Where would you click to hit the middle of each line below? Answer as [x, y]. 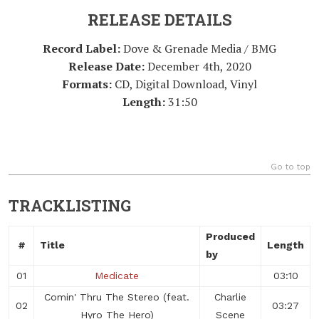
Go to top [291, 167]
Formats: [87, 84]
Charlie [230, 297]
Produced [230, 236]
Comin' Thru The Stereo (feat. [117, 297]
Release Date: [108, 66]
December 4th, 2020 [199, 66]
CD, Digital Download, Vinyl [184, 84]
